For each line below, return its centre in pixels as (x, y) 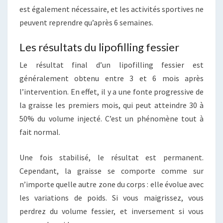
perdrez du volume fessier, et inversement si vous (111, 211)
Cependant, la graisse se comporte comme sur (111, 170)
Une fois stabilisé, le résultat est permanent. (111, 157)
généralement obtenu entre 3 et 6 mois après (111, 78)
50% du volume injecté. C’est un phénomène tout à (111, 118)
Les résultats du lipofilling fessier (99, 47)
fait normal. (40, 132)
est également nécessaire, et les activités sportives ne (111, 9)
